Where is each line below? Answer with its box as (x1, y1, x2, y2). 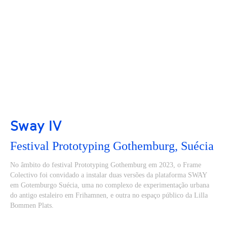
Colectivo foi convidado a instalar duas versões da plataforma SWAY (10, 171, 207, 179)
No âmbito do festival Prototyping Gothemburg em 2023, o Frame (10, 161, 201, 169)
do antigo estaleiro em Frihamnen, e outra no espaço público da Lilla (10, 192, 208, 199)
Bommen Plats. (10, 202, 54, 209)
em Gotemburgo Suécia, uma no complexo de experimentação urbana (10, 181, 209, 189)
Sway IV (10, 117, 62, 134)
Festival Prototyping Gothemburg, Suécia (10, 139, 214, 153)
